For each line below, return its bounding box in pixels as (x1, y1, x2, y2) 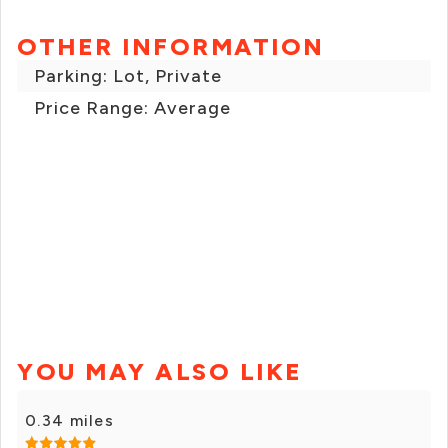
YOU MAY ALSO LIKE (17, 357, 303, 387)
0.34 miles (25, 411, 114, 431)
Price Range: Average (34, 97, 231, 120)
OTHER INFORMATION (17, 32, 325, 62)
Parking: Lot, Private (34, 65, 222, 88)
